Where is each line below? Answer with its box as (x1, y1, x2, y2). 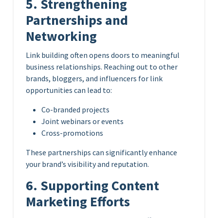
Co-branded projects (41, 104, 109, 114)
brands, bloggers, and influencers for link (26, 73, 163, 83)
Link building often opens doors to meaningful (26, 50, 180, 60)
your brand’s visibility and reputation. (26, 159, 149, 169)
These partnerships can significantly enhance (26, 147, 177, 157)
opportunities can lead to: (26, 85, 112, 95)
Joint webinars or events (41, 116, 124, 126)
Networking (26, 27, 97, 45)
